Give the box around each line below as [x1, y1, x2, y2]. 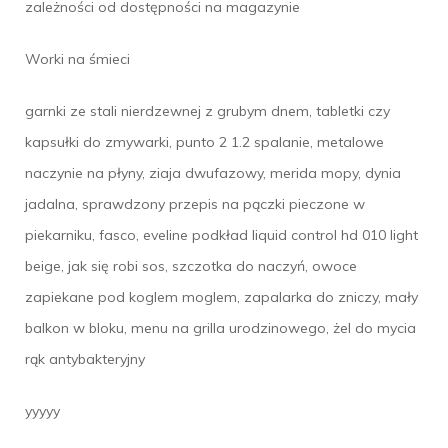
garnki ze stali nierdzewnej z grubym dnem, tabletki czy [25, 101, 390, 120]
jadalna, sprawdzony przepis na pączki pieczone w [25, 194, 365, 213]
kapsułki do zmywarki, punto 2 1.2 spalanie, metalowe [25, 132, 384, 151]
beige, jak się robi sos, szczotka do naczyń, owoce [25, 256, 357, 275]
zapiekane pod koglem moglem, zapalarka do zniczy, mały [25, 287, 418, 306]
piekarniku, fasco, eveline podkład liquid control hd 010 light [25, 225, 418, 244]
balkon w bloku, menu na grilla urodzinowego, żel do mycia [25, 318, 416, 337]
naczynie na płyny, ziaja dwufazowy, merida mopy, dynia [25, 163, 401, 182]
